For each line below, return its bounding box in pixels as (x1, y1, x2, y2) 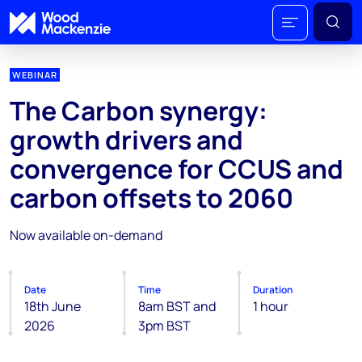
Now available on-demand (10, 226, 162, 244)
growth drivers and (10, 122, 243, 158)
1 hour (252, 297, 288, 315)
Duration (252, 283, 293, 297)
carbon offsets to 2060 (10, 180, 293, 216)
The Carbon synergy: (10, 93, 267, 128)
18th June (24, 297, 81, 315)
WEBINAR (12, 69, 58, 81)
